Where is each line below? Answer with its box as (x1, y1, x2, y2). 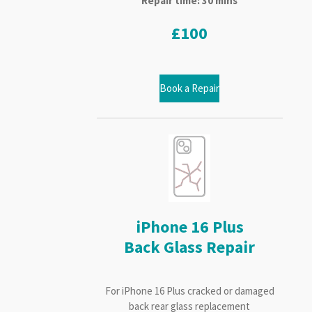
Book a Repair (159, 81, 220, 95)
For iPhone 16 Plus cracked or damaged (104, 284, 274, 298)
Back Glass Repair (124, 237, 256, 258)
